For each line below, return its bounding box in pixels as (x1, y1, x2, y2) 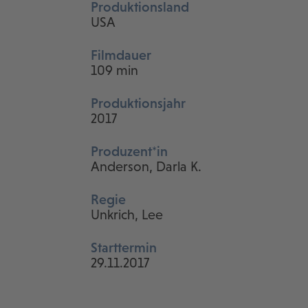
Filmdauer (91, 47, 151, 63)
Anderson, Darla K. (91, 159, 201, 174)
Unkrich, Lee (91, 207, 163, 222)
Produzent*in (91, 144, 168, 159)
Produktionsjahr (91, 96, 186, 111)
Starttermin (91, 240, 157, 255)
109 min (91, 63, 138, 78)
